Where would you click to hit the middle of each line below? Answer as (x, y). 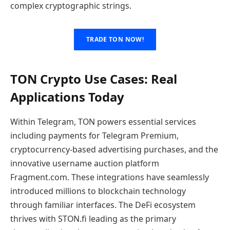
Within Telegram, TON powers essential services (103, 121)
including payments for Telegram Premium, (94, 135)
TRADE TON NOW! (115, 40)
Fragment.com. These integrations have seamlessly (110, 177)
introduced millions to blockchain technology (98, 191)
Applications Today (67, 97)
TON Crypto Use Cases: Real (94, 79)
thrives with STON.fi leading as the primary (93, 218)
